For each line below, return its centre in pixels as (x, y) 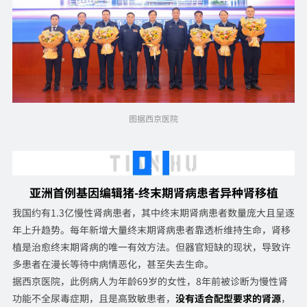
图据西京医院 (153, 119)
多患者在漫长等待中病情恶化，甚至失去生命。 (113, 263)
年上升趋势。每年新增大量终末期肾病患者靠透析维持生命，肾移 (151, 229)
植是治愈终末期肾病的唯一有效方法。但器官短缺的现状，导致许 (151, 246)
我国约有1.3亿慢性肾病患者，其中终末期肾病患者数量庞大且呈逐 (153, 212)
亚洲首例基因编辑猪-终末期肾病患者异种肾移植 (153, 192)
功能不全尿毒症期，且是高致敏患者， (94, 298)
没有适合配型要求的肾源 (228, 298)
